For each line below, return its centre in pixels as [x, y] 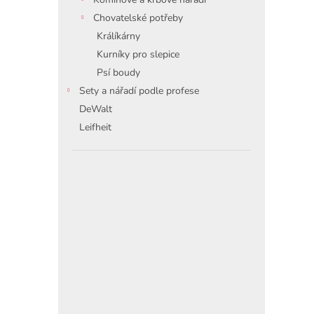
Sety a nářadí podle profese [139, 91]
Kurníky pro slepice [138, 54]
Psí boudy [118, 73]
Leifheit [95, 127]
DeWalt [96, 109]
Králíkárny [118, 36]
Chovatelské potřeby [138, 18]
